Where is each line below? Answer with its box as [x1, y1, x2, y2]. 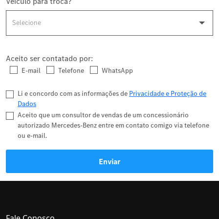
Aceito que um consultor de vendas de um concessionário [18, 110, 189, 119]
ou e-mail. [18, 131, 47, 140]
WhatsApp [102, 66, 133, 75]
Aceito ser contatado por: [6, 53, 93, 63]
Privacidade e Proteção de [129, 88, 206, 98]
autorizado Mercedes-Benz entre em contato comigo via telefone [18, 120, 209, 130]
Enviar [99, 156, 120, 166]
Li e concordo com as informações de [18, 88, 129, 98]
